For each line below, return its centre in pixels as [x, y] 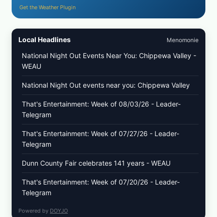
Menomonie [183, 40]
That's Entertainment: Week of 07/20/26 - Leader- [101, 182]
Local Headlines [45, 40]
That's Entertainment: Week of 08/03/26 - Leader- [101, 104]
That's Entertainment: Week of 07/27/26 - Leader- [101, 134]
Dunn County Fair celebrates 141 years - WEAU [96, 163]
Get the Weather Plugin [47, 8]
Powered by [34, 211]
